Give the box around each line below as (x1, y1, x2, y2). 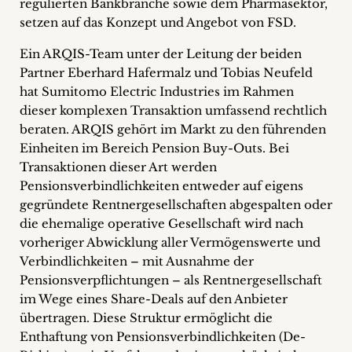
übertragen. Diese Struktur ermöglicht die (20, 310, 273, 325)
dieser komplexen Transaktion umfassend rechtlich (20, 103, 327, 118)
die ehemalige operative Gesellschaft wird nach (20, 216, 303, 231)
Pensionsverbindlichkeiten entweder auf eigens (20, 178, 303, 193)
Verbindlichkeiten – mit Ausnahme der (20, 254, 254, 269)
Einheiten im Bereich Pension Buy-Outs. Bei (20, 141, 289, 156)
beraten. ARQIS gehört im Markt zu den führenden (20, 122, 326, 137)
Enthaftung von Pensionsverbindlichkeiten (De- (20, 329, 306, 344)
